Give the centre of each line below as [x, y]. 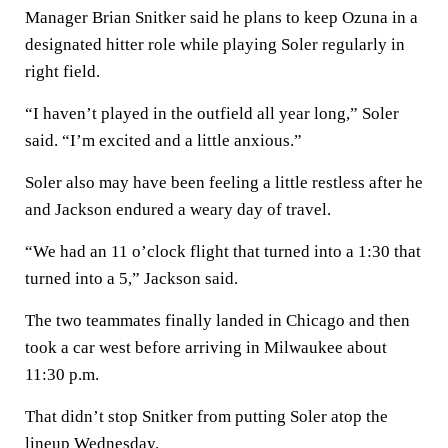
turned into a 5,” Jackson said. [131, 278]
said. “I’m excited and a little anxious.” [163, 140]
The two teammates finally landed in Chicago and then [217, 320]
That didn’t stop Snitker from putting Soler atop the [206, 416]
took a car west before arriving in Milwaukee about [206, 347]
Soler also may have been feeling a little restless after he [224, 182]
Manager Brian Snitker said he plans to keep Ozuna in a [221, 17]
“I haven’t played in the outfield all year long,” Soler [212, 113]
